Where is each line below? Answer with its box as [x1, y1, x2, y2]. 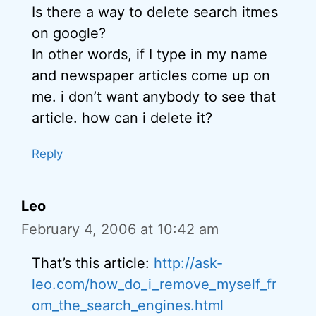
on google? [32, 25, 106, 42]
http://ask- [154, 255, 223, 272]
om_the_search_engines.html [32, 297, 224, 314]
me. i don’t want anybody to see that [32, 88, 276, 105]
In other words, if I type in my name [32, 46, 267, 63]
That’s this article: [32, 255, 154, 272]
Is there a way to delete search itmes [32, 4, 278, 20]
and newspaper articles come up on [32, 67, 270, 84]
